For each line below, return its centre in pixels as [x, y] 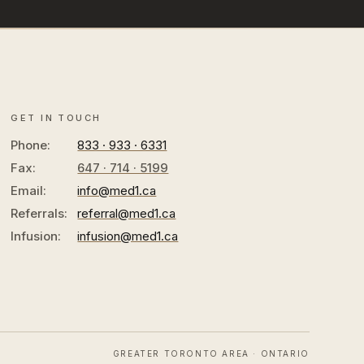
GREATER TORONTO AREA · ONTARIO [211, 353]
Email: [29, 190]
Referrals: [39, 213]
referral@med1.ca [127, 213]
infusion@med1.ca [128, 236]
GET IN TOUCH [56, 117]
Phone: [31, 145]
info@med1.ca [117, 190]
